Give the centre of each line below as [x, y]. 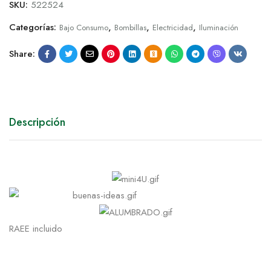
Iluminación [219, 28]
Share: [22, 54]
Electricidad [173, 28]
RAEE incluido [36, 229]
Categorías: [34, 28]
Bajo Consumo [84, 28]
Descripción [37, 122]
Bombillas [130, 28]
